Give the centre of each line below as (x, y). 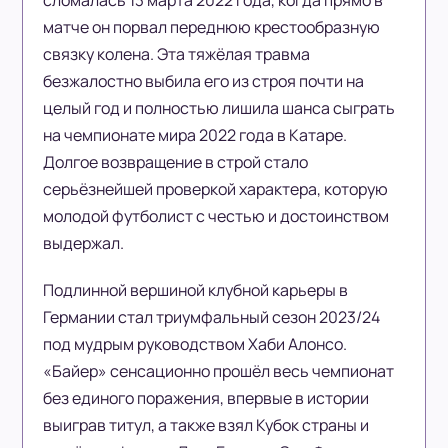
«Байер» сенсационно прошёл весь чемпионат (219, 371)
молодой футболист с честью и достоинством (216, 216)
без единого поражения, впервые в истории (206, 398)
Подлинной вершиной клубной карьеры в (196, 290)
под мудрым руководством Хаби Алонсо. (195, 344)
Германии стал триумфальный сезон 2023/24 (212, 317)
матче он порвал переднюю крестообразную (212, 27)
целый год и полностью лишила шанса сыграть (219, 108)
